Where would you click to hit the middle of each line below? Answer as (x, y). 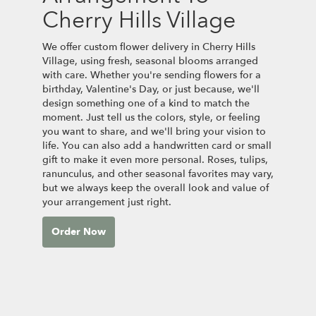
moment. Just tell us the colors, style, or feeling (151, 117)
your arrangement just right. (107, 202)
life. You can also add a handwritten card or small (157, 145)
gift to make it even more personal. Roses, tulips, (155, 159)
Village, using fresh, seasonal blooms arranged (150, 61)
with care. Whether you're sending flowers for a (152, 75)
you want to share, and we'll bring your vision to (154, 131)
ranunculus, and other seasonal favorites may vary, (158, 174)
